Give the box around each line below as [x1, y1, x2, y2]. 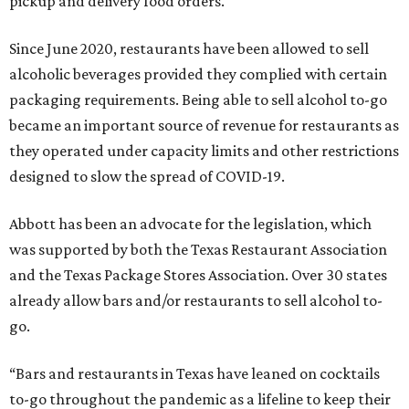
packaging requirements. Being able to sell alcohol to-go [9, 90, 387, 109]
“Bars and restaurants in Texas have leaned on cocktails [9, 364, 380, 383]
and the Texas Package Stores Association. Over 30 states [9, 266, 387, 284]
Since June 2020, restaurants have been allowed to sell [9, 39, 369, 58]
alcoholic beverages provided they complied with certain [9, 65, 387, 83]
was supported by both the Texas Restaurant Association [9, 240, 387, 258]
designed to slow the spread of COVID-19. [9, 167, 285, 185]
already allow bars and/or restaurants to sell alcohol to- [9, 291, 383, 309]
